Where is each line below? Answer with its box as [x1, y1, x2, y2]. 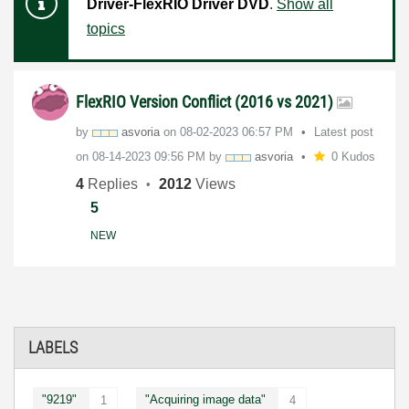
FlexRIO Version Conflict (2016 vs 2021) [76, 92, 337, 111]
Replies [84, 175, 138, 192]
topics [87, 21, 125, 37]
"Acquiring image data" [145, 393, 266, 406]
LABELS [28, 337, 78, 357]
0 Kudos [330, 150, 375, 163]
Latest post [314, 125, 373, 139]
